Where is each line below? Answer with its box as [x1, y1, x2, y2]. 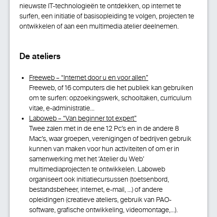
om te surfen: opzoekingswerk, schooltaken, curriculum [29, 94, 191, 102]
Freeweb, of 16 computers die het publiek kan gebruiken [29, 84, 193, 92]
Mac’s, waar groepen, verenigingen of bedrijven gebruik [29, 135, 191, 143]
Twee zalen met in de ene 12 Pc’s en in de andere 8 [29, 124, 179, 133]
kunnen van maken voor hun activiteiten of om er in [29, 145, 179, 153]
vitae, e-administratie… [29, 104, 94, 112]
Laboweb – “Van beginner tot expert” [29, 114, 137, 123]
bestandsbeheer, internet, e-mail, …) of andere [29, 186, 163, 194]
